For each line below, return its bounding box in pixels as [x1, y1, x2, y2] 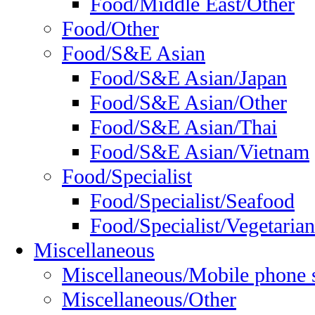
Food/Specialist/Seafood [90, 189, 295, 214]
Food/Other [62, 17, 159, 41]
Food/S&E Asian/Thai [90, 115, 277, 140]
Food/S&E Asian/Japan [90, 66, 287, 91]
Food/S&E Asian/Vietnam [90, 140, 309, 165]
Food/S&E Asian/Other [90, 91, 287, 115]
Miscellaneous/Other [62, 288, 236, 312]
